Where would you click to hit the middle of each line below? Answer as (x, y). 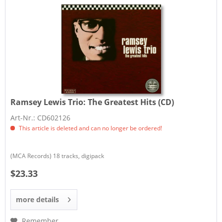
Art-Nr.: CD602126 (41, 118)
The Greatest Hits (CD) (131, 102)
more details (38, 200)
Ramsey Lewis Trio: (49, 102)
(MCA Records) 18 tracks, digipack (57, 156)
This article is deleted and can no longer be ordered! (90, 128)
